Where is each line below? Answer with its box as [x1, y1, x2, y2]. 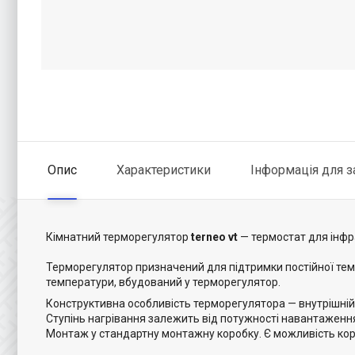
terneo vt [191, 231, 240, 243]
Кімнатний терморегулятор [46, 231, 191, 243]
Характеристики [116, 162, 211, 177]
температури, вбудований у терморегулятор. [46, 276, 281, 288]
